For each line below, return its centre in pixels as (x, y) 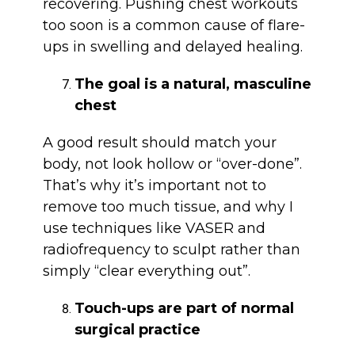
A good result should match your (159, 143)
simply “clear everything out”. (146, 271)
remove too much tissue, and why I (168, 207)
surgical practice (137, 330)
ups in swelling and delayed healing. (172, 47)
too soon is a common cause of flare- (174, 26)
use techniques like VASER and (154, 229)
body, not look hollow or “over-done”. (172, 164)
